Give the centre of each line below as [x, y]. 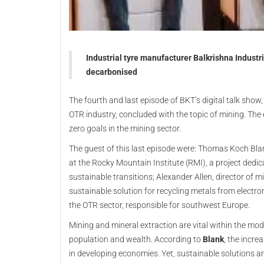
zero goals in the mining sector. [126, 128]
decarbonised [113, 72]
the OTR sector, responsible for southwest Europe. [159, 205]
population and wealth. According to [136, 239]
